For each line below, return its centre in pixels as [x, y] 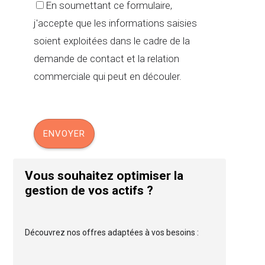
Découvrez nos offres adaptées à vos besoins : [112, 233]
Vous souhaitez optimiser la [104, 175]
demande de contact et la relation [106, 58]
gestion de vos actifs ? [89, 190]
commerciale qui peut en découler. [107, 76]
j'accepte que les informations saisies [115, 23]
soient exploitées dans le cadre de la [112, 41]
